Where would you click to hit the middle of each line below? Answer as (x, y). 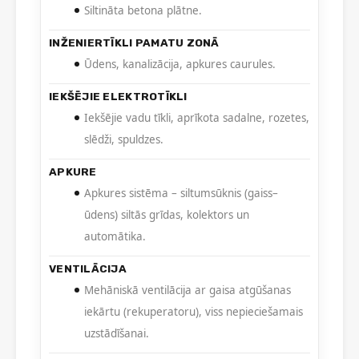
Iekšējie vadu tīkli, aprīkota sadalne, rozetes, (197, 118)
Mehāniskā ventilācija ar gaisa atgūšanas (188, 290)
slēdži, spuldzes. (124, 140)
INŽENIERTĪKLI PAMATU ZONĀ (134, 43)
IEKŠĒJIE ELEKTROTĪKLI (118, 97)
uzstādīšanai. (117, 334)
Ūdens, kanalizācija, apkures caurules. (180, 65)
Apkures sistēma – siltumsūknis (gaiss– (181, 194)
